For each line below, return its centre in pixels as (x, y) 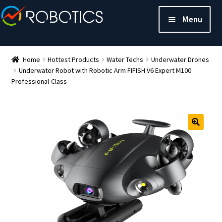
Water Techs (125, 59)
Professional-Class (39, 81)
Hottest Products (74, 59)
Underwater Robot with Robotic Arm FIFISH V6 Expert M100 (105, 70)
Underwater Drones (180, 59)
